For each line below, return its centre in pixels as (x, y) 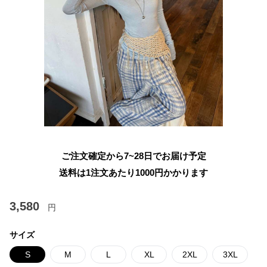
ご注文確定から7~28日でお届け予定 (133, 156)
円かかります (181, 173)
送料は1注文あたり (97, 173)
